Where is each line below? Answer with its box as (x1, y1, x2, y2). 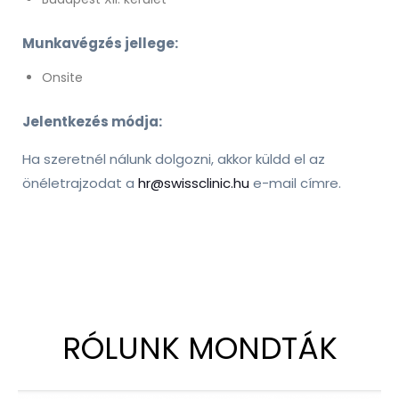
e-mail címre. (249, 174, 341, 193)
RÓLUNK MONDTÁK (61, 327, 338, 370)
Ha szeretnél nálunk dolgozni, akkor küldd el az (22, 150, 325, 169)
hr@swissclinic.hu (138, 174, 249, 193)
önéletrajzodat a (22, 174, 138, 193)
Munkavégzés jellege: (22, 34, 178, 53)
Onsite (42, 69, 83, 87)
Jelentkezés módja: (22, 112, 162, 132)
